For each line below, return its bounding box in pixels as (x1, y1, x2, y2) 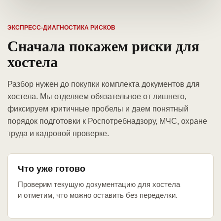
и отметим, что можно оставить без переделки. (18, 191, 178, 200)
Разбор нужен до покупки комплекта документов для (7, 80, 200, 89)
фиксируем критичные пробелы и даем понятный (7, 105, 188, 113)
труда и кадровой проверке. (7, 129, 109, 138)
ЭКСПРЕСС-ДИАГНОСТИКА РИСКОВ (7, 24, 115, 32)
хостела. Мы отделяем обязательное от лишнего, (7, 92, 186, 101)
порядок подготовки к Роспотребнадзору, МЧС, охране (7, 117, 207, 126)
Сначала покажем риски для (7, 35, 199, 57)
